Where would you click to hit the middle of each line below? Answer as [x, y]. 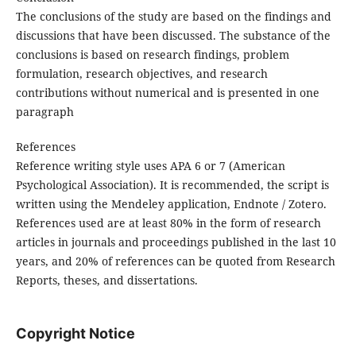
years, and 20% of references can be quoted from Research [175, 261]
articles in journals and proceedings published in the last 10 [176, 242]
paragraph [44, 112]
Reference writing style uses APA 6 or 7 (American [150, 166]
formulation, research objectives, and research [141, 74]
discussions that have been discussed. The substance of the [173, 36]
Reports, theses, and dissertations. [106, 281]
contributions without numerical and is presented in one [167, 93]
